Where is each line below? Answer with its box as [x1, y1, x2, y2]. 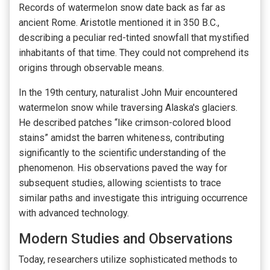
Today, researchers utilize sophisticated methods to [19, 254, 237, 266]
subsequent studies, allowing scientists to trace [19, 177, 221, 189]
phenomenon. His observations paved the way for [19, 162, 227, 174]
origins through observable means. [19, 62, 164, 74]
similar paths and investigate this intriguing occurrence [19, 192, 248, 204]
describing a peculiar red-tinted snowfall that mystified [19, 32, 249, 44]
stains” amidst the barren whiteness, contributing [19, 132, 224, 144]
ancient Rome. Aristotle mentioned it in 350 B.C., [19, 17, 219, 29]
